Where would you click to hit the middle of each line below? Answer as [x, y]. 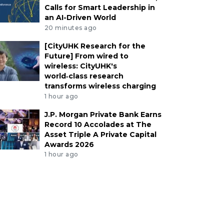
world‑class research [84, 76]
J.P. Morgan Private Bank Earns [103, 114]
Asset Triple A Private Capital [100, 134]
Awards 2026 [69, 144]
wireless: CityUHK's [80, 66]
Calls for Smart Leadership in [99, 7]
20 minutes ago [70, 27]
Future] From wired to [86, 56]
